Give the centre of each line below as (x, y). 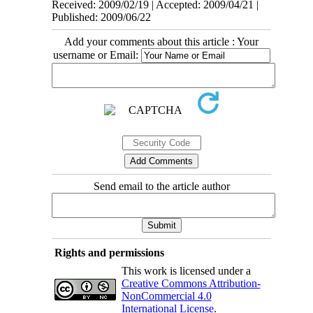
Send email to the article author (161, 186)
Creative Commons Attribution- (191, 283)
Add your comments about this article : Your (161, 41)
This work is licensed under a (186, 270)
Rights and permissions (109, 252)
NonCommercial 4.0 (166, 296)
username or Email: (97, 54)
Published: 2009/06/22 (102, 17)
